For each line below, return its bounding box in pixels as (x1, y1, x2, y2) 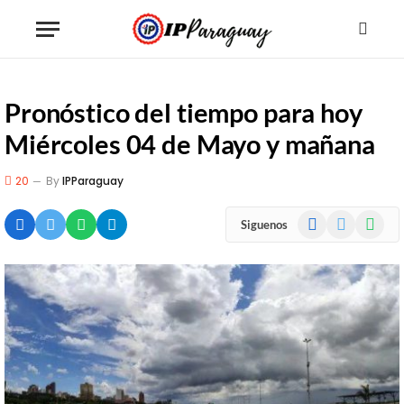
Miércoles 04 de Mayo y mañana (5, 128, 375, 160)
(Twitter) (326, 230, 373, 245)
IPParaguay (62, 173, 124, 188)
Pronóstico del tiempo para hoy (5, 96, 363, 128)
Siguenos (241, 216, 288, 232)
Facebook (297, 211, 351, 226)
